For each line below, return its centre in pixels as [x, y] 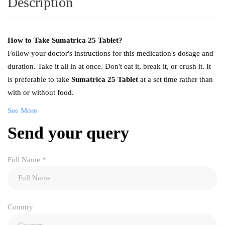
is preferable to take [39, 79]
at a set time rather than [176, 79]
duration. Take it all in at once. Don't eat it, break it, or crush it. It [109, 66]
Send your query [68, 133]
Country [20, 207]
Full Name [25, 159]
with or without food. [41, 92]
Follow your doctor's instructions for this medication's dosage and [110, 53]
